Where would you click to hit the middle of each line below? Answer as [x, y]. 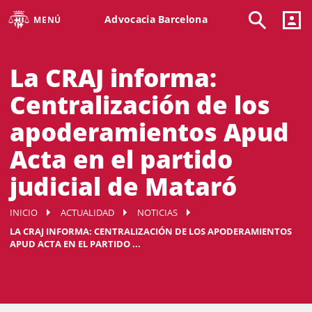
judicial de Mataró [123, 186]
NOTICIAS [157, 212]
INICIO [24, 212]
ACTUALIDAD [87, 212]
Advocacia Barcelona [156, 19]
